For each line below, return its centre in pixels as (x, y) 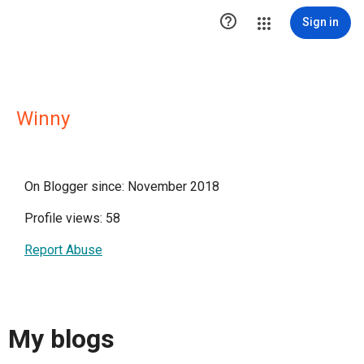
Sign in (321, 22)
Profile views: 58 (72, 218)
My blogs (61, 339)
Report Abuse (63, 250)
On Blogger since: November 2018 (122, 186)
